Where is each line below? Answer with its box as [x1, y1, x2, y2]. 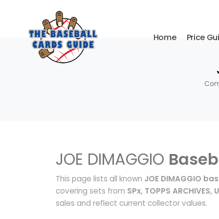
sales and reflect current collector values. [56, 198, 207, 208]
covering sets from [56, 186, 127, 196]
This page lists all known [56, 174, 144, 184]
